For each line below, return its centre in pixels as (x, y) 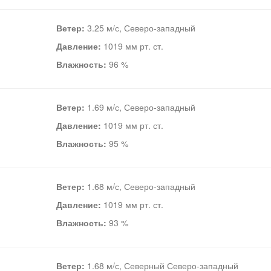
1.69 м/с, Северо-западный (140, 107)
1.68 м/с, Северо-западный (140, 186)
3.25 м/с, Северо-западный (140, 28)
